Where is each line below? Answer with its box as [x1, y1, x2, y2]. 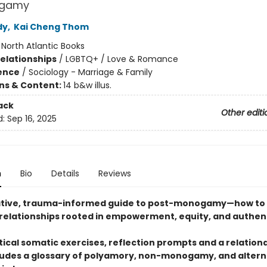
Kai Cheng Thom [13, 21, 89, 33]
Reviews [98, 167, 131, 179]
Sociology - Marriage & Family [28, 66, 153, 78]
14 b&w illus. [63, 79, 111, 91]
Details [51, 167, 79, 179]
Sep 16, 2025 [7, 113, 57, 125]
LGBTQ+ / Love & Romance [65, 53, 178, 65]
